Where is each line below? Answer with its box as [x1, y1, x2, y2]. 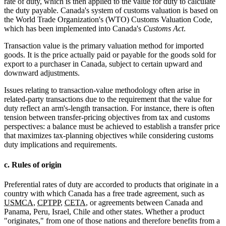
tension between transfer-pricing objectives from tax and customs [4, 113, 210, 122]
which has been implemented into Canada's [4, 24, 143, 33]
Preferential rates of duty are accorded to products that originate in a [4, 180, 218, 189]
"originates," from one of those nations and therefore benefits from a [4, 216, 220, 225]
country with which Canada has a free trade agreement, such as [4, 189, 204, 198]
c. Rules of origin [4, 160, 62, 169]
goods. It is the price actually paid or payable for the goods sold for [4, 50, 216, 60]
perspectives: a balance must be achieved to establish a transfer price [4, 122, 220, 131]
